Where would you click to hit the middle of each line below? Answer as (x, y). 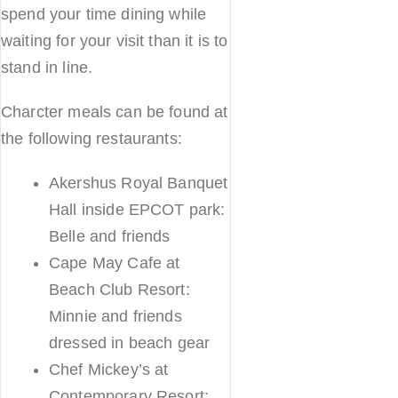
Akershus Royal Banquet (139, 183)
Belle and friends (110, 236)
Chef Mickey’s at (109, 369)
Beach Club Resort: (119, 289)
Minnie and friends (115, 316)
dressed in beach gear (130, 342)
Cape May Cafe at (115, 263)
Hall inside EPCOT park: (137, 209)
